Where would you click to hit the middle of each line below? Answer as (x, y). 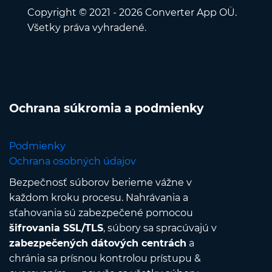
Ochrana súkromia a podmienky (106, 108)
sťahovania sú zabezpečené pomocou (101, 213)
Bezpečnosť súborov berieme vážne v (100, 183)
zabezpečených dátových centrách (98, 243)
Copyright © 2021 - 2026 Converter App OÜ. (132, 13)
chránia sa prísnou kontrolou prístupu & (105, 259)
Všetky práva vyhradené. (87, 28)
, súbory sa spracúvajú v (160, 228)
